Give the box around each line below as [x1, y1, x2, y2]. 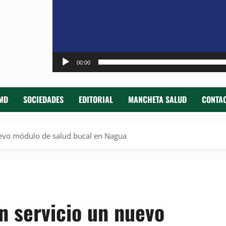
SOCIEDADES [23, 93, 64, 106]
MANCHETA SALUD [128, 93, 187, 106]
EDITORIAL [79, 93, 113, 106]
